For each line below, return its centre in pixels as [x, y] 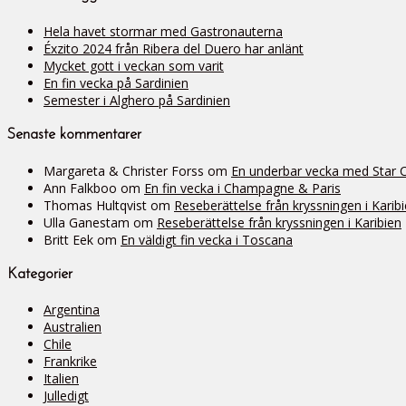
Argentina [72, 310]
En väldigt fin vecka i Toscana [207, 239]
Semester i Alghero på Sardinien [137, 101]
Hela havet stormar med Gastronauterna [163, 32]
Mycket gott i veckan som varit [134, 66]
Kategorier [40, 274]
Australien [72, 327]
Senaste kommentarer [74, 135]
